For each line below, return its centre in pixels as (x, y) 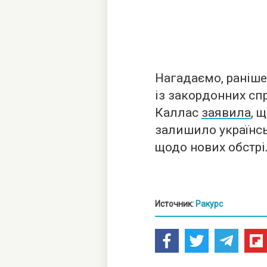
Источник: (175, 204)
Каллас (178, 113)
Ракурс (209, 204)
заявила (226, 113)
